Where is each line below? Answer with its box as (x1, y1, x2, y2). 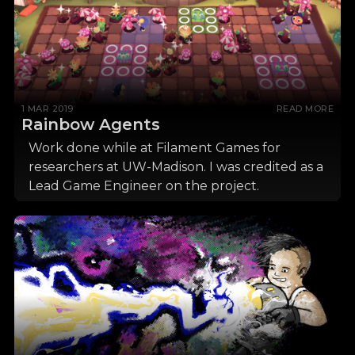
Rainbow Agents (21, 114, 160, 134)
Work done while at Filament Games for (28, 140, 281, 156)
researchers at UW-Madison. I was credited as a (28, 159, 323, 175)
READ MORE (276, 102, 334, 114)
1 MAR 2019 (21, 102, 74, 114)
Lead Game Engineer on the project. (28, 178, 259, 194)
